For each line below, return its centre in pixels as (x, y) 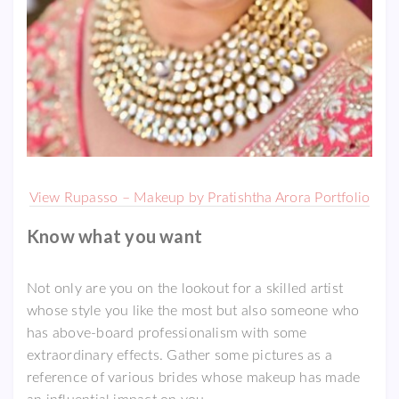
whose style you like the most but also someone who (193, 310)
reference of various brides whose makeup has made (194, 377)
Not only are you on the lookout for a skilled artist (185, 288)
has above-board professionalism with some (167, 333)
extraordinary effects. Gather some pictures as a (180, 355)
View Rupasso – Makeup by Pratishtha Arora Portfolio (199, 197)
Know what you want (115, 236)
